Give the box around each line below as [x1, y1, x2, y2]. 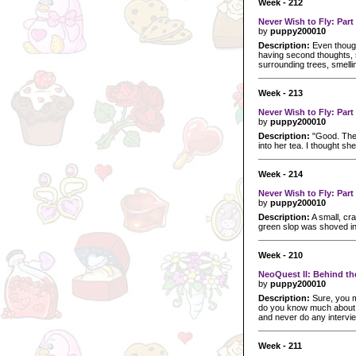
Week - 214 [258, 168, 303, 179]
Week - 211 [258, 340, 302, 350]
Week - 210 [258, 250, 303, 260]
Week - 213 [258, 87, 303, 98]
